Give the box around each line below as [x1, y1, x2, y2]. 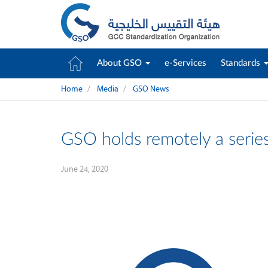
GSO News [133, 84, 169, 94]
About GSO [97, 59, 144, 68]
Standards [221, 59, 263, 68]
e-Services [165, 59, 206, 68]
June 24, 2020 [61, 164, 108, 174]
